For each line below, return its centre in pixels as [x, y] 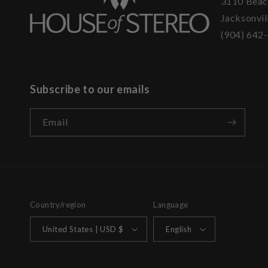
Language [171, 205]
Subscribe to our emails [90, 89]
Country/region [58, 205]
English [179, 229]
